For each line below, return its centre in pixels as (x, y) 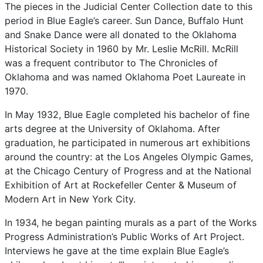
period (21, 21)
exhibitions (226, 143)
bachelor (200, 114)
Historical (27, 49)
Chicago (53, 171)
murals (141, 222)
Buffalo (205, 21)
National (233, 171)
